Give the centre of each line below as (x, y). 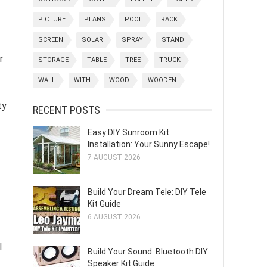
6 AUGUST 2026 (114, 217)
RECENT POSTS (66, 110)
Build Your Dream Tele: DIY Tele (147, 192)
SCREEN (51, 40)
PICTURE (52, 19)
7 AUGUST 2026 (114, 157)
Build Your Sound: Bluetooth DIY (148, 252)
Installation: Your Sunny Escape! (149, 144)
